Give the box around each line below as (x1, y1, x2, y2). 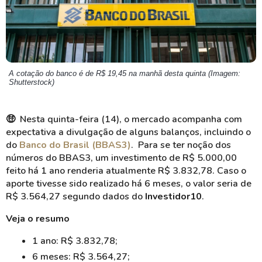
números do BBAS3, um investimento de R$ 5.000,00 (6, 151, 237, 164)
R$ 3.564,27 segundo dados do (6, 190, 145, 203)
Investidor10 (145, 190, 202, 203)
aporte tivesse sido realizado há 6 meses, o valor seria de (6, 177, 251, 190)
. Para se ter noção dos (131, 139, 231, 151)
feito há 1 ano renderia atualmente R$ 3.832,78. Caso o (6, 164, 246, 177)
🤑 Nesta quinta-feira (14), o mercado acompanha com (6, 113, 242, 126)
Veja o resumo (6, 212, 70, 225)
